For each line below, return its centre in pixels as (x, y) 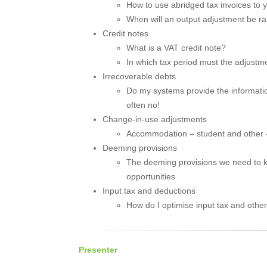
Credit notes (125, 33)
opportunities (151, 176)
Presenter (98, 250)
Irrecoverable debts (139, 76)
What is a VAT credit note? (176, 48)
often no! (143, 105)
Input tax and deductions (149, 191)
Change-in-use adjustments (155, 119)
